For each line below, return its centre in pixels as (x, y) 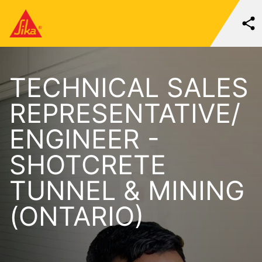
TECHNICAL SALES (129, 88)
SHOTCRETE (88, 165)
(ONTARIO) (77, 216)
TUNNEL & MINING (127, 191)
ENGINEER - (85, 139)
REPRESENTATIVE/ (125, 113)
